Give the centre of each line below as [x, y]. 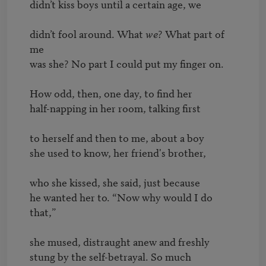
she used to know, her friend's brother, [118, 152]
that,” [43, 211]
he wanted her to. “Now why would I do [121, 197]
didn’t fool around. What [87, 33]
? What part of [191, 33]
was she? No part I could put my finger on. [126, 63]
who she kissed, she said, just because [116, 182]
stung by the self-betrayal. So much [111, 256]
